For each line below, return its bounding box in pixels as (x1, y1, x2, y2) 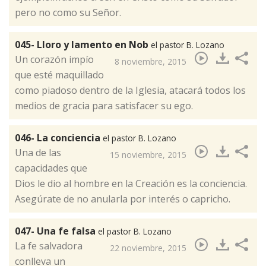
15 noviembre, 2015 (110, 148, 186, 160)
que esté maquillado (15, 68, 104, 81)
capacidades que (15, 161, 87, 175)
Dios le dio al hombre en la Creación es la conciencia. (15, 176, 247, 190)
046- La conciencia (15, 131, 103, 144)
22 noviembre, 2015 (110, 242, 186, 254)
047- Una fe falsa (15, 224, 98, 237)
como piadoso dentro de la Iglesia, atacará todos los (15, 83, 246, 97)
